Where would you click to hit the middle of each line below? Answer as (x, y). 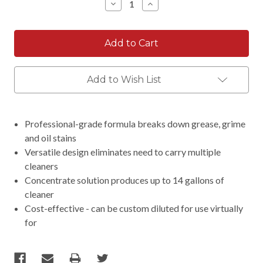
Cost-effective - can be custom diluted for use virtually (134, 208)
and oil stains (51, 137)
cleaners (42, 166)
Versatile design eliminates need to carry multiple (123, 151)
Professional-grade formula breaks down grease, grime (135, 123)
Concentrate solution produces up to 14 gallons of (125, 180)
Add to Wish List (124, 79)
